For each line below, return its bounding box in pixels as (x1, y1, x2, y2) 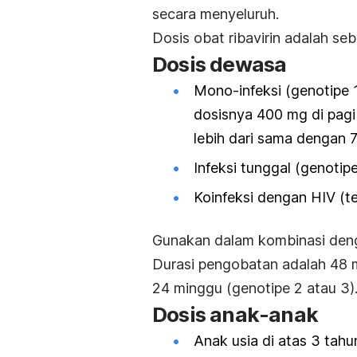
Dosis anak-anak (152, 302, 318, 328)
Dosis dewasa (152, 51, 287, 76)
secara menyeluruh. (152, 5, 279, 22)
